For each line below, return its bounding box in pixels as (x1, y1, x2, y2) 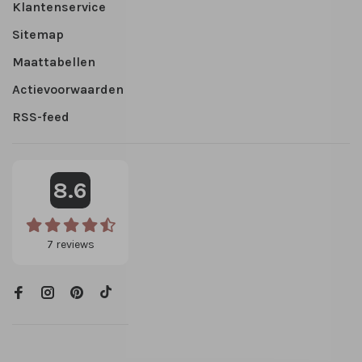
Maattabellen (12, 54, 95, 70)
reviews (53, 238, 95, 252)
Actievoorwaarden (12, 82, 124, 98)
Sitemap (12, 27, 64, 43)
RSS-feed (12, 109, 69, 125)
